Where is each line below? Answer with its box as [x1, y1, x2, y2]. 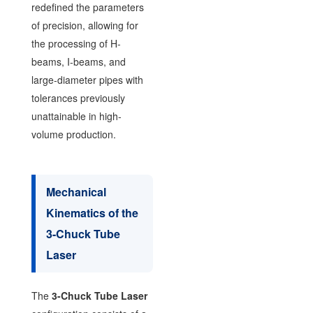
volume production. [31, 127, 116, 141]
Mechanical [45, 184, 106, 200]
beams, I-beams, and [31, 54, 126, 68]
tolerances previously [31, 91, 125, 105]
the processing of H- [31, 36, 121, 50]
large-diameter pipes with [31, 73, 143, 87]
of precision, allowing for [31, 18, 138, 32]
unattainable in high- [31, 109, 122, 123]
